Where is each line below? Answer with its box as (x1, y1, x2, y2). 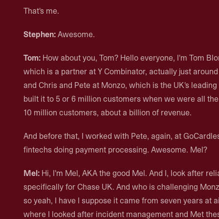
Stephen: (23, 29, 56, 40)
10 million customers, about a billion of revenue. (23, 107, 192, 118)
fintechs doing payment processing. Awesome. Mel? (23, 144, 207, 155)
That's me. (23, 5, 59, 16)
